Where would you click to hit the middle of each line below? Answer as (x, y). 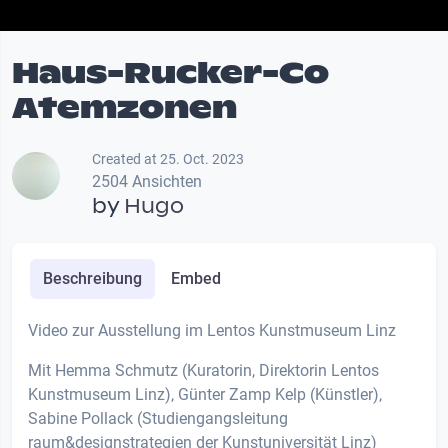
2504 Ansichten (147, 181)
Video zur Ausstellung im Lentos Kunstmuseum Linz (212, 330)
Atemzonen (124, 107)
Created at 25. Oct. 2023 (168, 158)
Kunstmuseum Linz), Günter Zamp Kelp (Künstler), (205, 394)
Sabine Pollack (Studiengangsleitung (158, 418)
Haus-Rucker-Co (170, 72)
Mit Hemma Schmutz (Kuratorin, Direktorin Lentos (203, 370)
